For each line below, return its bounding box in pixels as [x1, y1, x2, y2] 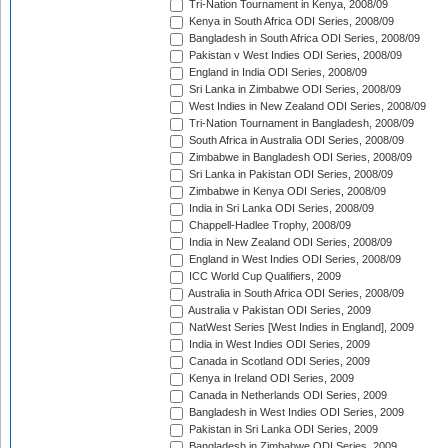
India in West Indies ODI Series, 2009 [186, 338, 370, 351]
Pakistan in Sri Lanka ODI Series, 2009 [186, 423, 378, 436]
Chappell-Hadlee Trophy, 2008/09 [186, 219, 351, 232]
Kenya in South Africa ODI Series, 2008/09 [186, 15, 394, 28]
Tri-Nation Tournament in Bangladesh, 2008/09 [186, 117, 414, 130]
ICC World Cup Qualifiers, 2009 [186, 270, 341, 283]
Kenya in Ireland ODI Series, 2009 [186, 372, 354, 385]
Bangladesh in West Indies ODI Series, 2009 [186, 406, 404, 419]
